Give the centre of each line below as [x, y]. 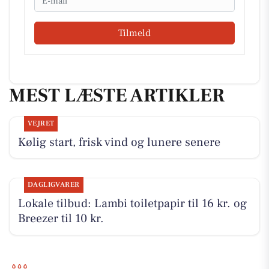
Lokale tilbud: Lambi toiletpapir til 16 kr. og [132, 203]
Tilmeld [134, 33]
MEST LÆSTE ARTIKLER [117, 96]
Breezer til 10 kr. [61, 218]
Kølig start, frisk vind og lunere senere [119, 142]
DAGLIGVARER [53, 184]
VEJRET [41, 123]
